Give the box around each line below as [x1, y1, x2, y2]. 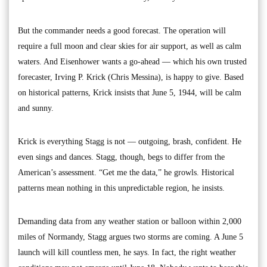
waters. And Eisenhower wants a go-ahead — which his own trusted [18, 57, 247, 66]
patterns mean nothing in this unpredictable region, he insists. [18, 183, 225, 193]
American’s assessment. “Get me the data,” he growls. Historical [18, 167, 234, 177]
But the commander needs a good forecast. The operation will [18, 26, 226, 35]
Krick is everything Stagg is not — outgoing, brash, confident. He [18, 136, 241, 146]
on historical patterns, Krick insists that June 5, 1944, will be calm [18, 88, 241, 97]
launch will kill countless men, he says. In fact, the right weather [18, 247, 236, 257]
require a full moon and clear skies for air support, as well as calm [18, 41, 241, 51]
